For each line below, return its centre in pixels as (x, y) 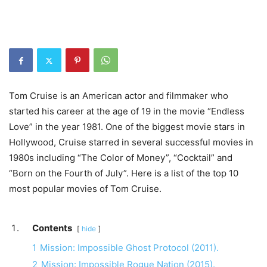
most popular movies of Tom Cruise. (85, 189)
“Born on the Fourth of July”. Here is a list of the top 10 (124, 173)
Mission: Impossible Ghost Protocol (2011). (129, 248)
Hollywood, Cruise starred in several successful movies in (131, 142)
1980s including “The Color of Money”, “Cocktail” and (121, 158)
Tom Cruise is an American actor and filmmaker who (119, 96)
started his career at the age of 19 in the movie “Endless (127, 111)
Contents (52, 228)
